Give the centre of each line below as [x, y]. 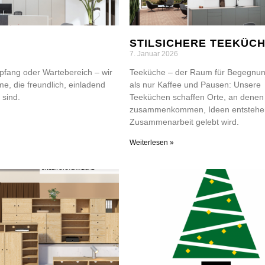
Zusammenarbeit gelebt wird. [185, 122]
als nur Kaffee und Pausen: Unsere [195, 84]
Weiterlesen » [152, 142]
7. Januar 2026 [154, 54]
